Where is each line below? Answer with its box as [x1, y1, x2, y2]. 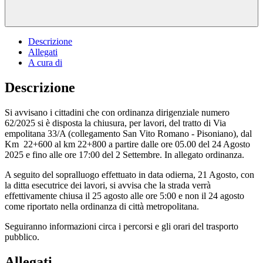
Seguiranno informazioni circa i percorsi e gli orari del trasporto [5, 221, 238, 231]
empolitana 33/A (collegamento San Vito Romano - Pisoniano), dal [5, 128, 252, 139]
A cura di [28, 57, 62, 68]
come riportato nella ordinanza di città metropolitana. [5, 201, 199, 211]
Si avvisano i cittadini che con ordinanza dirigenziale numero [5, 107, 230, 117]
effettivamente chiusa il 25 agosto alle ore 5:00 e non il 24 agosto [5, 190, 244, 201]
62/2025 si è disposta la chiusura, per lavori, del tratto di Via [5, 117, 226, 128]
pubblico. [5, 231, 42, 242]
